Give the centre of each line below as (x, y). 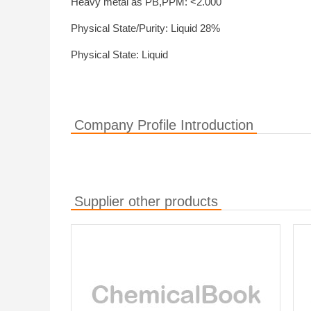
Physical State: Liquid (119, 54)
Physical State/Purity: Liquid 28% (145, 28)
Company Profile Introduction (164, 125)
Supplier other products (146, 201)
